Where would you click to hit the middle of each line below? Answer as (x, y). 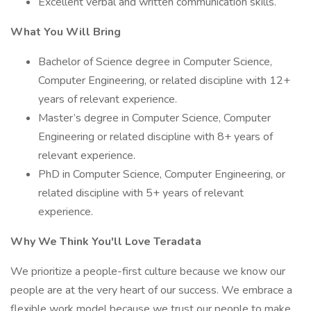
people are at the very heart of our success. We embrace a (151, 290)
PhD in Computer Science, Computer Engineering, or (162, 174)
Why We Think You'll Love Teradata (106, 242)
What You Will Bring (66, 32)
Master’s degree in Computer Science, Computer (154, 118)
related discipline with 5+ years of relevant (141, 193)
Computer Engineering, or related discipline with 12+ (164, 81)
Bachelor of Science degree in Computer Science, (155, 62)
